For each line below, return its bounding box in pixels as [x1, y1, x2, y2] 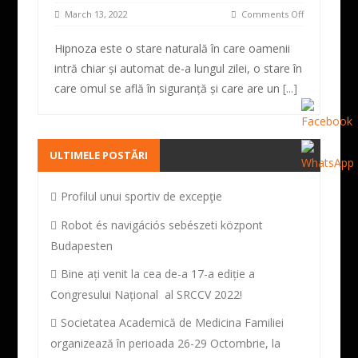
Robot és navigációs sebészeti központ [61, 217, 264, 233]
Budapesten [50, 238, 113, 253]
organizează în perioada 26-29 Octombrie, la [50, 336, 281, 351]
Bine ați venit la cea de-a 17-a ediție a [61, 266, 256, 281]
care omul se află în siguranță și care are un [54, 81, 284, 96]
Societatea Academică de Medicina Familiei [61, 315, 284, 330]
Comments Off [241, 8, 304, 20]
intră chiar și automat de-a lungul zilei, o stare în [54, 61, 303, 76]
